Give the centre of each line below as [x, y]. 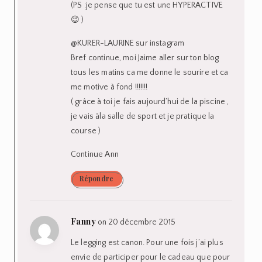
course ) [86, 131]
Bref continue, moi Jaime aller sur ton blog [145, 58]
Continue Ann [95, 154]
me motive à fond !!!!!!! [109, 87]
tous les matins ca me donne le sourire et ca [150, 72]
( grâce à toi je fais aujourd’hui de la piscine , [150, 101]
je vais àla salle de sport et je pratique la [143, 116]
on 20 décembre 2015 [137, 222]
